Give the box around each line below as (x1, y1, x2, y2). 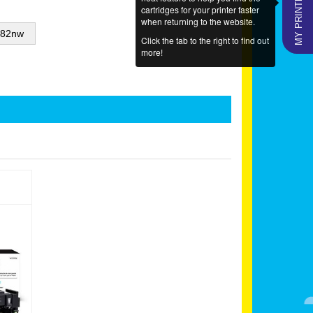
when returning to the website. (140, 15, 255, 27)
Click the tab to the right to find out (140, 34, 269, 46)
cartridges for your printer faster (140, 3, 259, 15)
